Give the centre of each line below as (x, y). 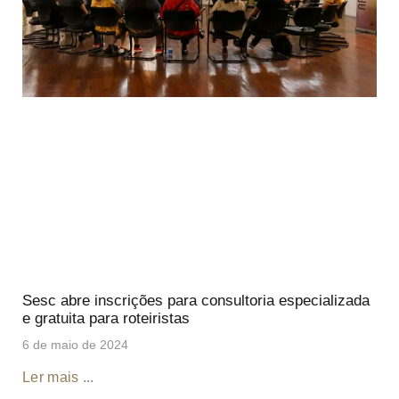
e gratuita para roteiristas (106, 318)
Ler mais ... (58, 377)
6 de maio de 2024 (75, 344)
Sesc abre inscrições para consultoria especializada (196, 300)
